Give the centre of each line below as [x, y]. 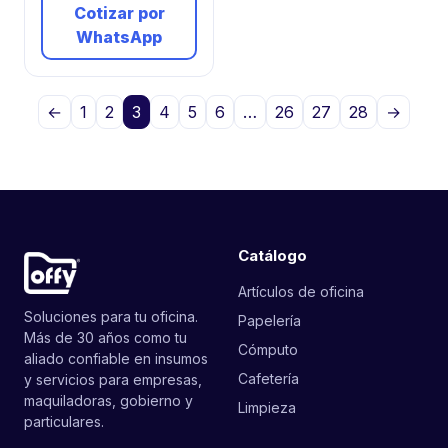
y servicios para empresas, [113, 380]
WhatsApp [119, 36]
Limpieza [267, 408]
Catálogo [272, 256]
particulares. [64, 422]
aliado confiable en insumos [116, 359]
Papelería [269, 321]
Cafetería [268, 379]
